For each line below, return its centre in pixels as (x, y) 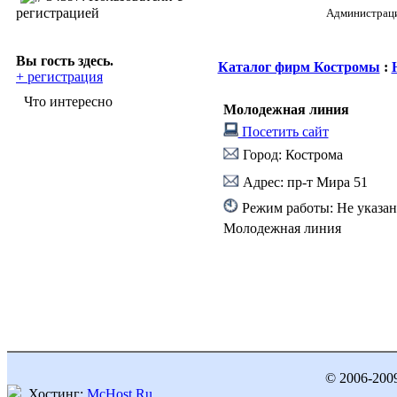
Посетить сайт (283, 132)
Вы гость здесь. (65, 60)
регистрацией (58, 12)
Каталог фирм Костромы (299, 67)
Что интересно (68, 101)
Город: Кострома (291, 155)
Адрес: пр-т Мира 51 (303, 182)
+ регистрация (59, 76)
